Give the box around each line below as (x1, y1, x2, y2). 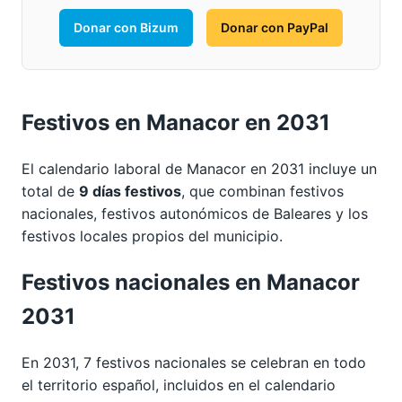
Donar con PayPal (221, 20, 328, 36)
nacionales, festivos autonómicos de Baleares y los (22, 205, 368, 223)
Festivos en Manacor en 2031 (22, 109, 330, 136)
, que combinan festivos (181, 182, 344, 201)
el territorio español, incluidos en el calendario (22, 375, 336, 394)
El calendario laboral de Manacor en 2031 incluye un (22, 160, 377, 179)
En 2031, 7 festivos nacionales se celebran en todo (22, 353, 366, 371)
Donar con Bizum (74, 20, 179, 36)
